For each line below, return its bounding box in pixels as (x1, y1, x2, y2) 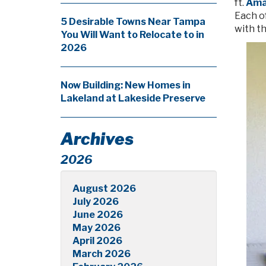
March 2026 (72, 248, 131, 259)
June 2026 (72, 209, 123, 220)
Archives (61, 129, 134, 149)
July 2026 (72, 196, 119, 207)
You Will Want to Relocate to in (61, 29, 204, 40)
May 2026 (72, 222, 121, 233)
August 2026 (72, 183, 136, 194)
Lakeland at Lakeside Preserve (61, 93, 205, 104)
